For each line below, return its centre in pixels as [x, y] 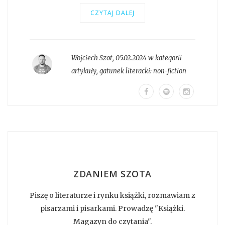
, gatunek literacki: [125, 71]
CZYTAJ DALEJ [113, 13]
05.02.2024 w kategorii [148, 58]
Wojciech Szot [92, 58]
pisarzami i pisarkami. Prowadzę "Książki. [113, 208]
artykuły [84, 71]
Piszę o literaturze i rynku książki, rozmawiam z [113, 195]
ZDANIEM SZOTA [113, 174]
